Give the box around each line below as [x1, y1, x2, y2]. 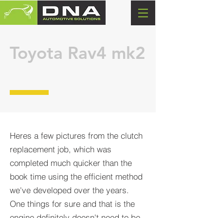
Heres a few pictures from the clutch [10, 130, 143, 141]
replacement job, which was [10, 144, 111, 154]
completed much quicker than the [10, 158, 132, 168]
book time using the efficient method [10, 171, 143, 182]
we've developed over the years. [10, 185, 129, 195]
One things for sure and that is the [10, 199, 135, 209]
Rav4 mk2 [63, 42, 145, 63]
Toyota [10, 42, 63, 63]
